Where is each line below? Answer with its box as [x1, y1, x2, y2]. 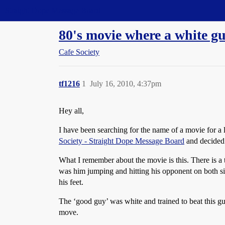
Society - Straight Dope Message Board [59, 137, 184, 145]
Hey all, [59, 106, 84, 115]
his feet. [59, 178, 83, 186]
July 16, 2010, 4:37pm [90, 79, 161, 88]
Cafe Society [59, 48, 99, 56]
